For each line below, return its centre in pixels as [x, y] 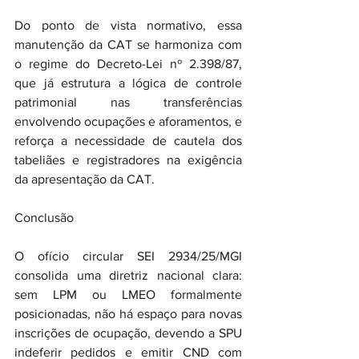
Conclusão [44, 218]
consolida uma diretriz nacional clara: [128, 275]
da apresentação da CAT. [85, 179]
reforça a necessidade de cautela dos [128, 141]
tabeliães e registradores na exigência [128, 160]
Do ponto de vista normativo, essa [128, 25]
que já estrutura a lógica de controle [128, 83]
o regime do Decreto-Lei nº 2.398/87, [128, 64]
